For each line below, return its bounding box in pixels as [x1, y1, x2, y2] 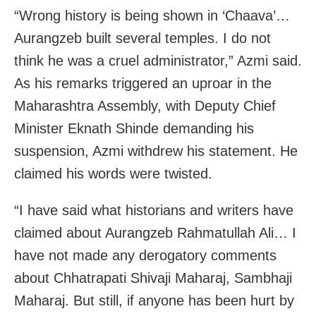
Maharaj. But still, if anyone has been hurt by [14, 292, 294, 308]
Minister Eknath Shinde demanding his [14, 120, 254, 136]
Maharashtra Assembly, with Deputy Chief [14, 97, 276, 114]
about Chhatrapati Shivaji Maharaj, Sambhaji [14, 269, 292, 286]
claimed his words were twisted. [14, 165, 212, 181]
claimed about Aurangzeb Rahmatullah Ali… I [14, 224, 296, 241]
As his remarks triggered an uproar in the [14, 75, 272, 91]
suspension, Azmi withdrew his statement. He [14, 142, 298, 159]
